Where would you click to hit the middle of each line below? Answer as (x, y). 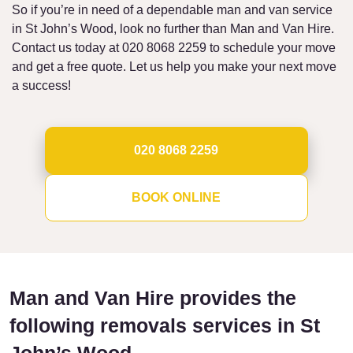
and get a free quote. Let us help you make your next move (174, 66)
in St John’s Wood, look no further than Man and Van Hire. (173, 28)
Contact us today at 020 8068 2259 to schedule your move (174, 47)
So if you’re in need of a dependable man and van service (172, 9)
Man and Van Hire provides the (153, 297)
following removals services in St (165, 325)
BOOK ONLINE (176, 197)
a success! (41, 85)
